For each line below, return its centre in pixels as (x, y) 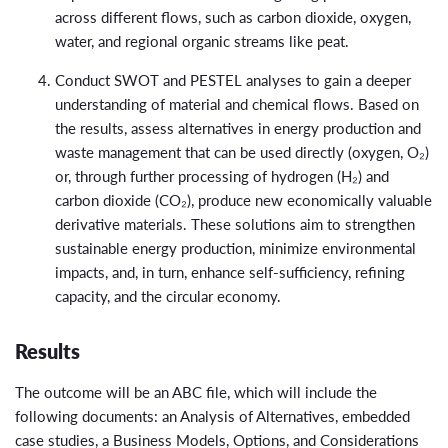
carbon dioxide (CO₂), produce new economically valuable (243, 200)
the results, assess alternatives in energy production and (238, 128)
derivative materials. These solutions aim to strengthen (235, 224)
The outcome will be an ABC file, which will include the (196, 392)
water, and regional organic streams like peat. (202, 41)
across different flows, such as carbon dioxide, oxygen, (233, 17)
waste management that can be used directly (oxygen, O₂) (242, 152)
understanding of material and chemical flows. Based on (237, 104)
